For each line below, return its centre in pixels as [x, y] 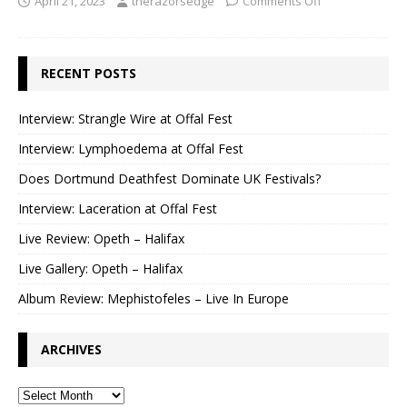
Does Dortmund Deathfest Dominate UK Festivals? [169, 179]
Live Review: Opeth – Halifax [101, 239]
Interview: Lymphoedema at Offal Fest [131, 149]
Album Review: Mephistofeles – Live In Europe [154, 299]
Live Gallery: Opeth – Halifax [100, 269]
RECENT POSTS [89, 74]
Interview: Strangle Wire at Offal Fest [125, 119]
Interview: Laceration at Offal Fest [118, 209]
